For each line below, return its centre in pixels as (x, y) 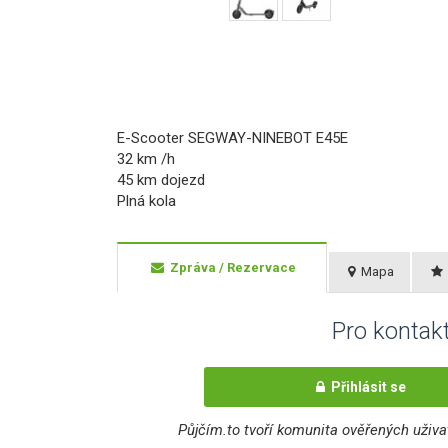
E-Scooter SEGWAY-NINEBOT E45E (232, 138)
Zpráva (191, 267)
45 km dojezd (161, 180)
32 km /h (146, 159)
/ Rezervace (256, 267)
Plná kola (146, 201)
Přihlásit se (365, 387)
